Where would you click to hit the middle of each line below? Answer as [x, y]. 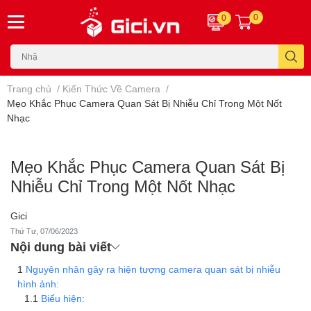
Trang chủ [29, 88]
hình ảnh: [38, 283]
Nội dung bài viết [61, 246]
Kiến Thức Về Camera [111, 88]
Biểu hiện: [63, 298]
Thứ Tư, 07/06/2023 [44, 231]
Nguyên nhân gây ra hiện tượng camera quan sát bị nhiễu [153, 269]
